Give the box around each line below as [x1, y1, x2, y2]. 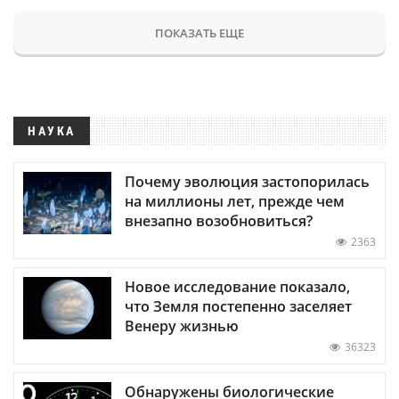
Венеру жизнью [125, 315, 239, 336]
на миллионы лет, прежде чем [125, 191, 345, 211]
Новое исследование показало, [125, 276, 350, 297]
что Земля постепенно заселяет [125, 296, 352, 316]
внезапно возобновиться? [125, 210, 313, 231]
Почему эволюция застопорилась [125, 171, 370, 191]
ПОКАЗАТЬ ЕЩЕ [155, 24, 244, 41]
